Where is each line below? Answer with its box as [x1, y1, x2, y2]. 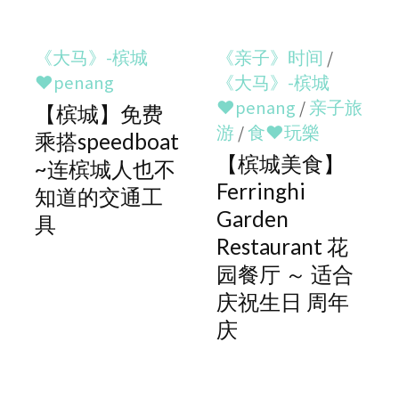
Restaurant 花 [216, 233, 349, 260]
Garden [216, 206, 289, 232]
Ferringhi [216, 178, 306, 205]
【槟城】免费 [35, 101, 164, 127]
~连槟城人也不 [35, 156, 176, 183]
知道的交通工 [35, 183, 164, 210]
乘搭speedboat [35, 128, 180, 155]
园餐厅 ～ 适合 [216, 261, 354, 288]
